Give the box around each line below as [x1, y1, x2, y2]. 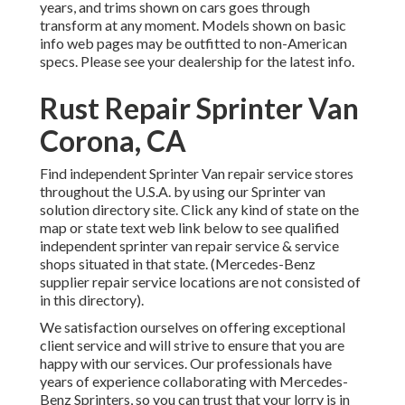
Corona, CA [40, 123, 186, 159]
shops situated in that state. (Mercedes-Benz [40, 255, 316, 273]
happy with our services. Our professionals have [40, 354, 332, 372]
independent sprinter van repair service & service [40, 237, 339, 255]
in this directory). [40, 291, 144, 309]
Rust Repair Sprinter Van [40, 90, 359, 127]
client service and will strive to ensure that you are [40, 336, 344, 354]
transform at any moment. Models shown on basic [40, 16, 346, 34]
